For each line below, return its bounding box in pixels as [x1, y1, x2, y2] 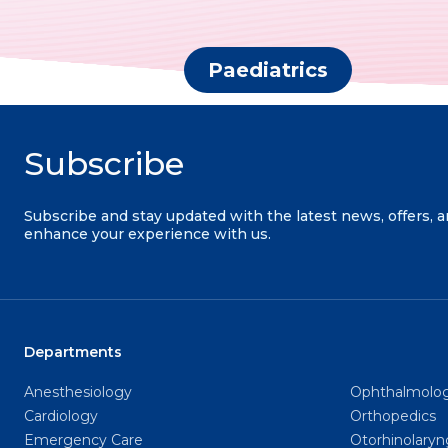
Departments [24, 343, 122, 361]
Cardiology [24, 407, 98, 425]
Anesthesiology [24, 383, 132, 401]
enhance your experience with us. [24, 225, 271, 243]
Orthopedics [349, 407, 436, 425]
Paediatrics [208, 58, 328, 82]
